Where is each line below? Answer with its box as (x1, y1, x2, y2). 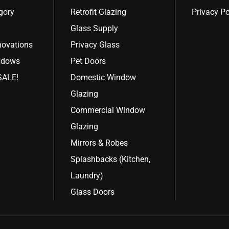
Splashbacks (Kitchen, (71, 154, 151, 164)
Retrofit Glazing (71, 7, 127, 17)
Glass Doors (71, 187, 115, 197)
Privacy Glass (71, 39, 120, 50)
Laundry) (71, 170, 104, 180)
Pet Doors (71, 56, 106, 66)
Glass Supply (71, 23, 119, 33)
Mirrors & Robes (71, 138, 128, 148)
